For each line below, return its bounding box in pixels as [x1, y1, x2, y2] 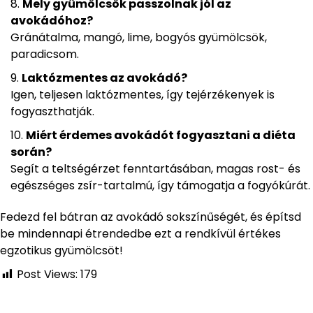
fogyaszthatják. [10, 103, 94, 120]
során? [10, 144, 52, 161]
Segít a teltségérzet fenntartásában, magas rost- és [10, 161, 300, 177]
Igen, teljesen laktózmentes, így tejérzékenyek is [10, 87, 275, 103]
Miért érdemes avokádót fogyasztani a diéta [26, 127, 296, 144]
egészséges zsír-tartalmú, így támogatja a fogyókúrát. [10, 177, 310, 194]
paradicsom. [10, 46, 79, 63]
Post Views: [17, 266, 78, 283]
